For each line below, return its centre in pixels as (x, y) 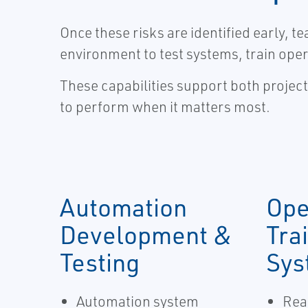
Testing (100, 262)
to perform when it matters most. (165, 106)
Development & (146, 234)
